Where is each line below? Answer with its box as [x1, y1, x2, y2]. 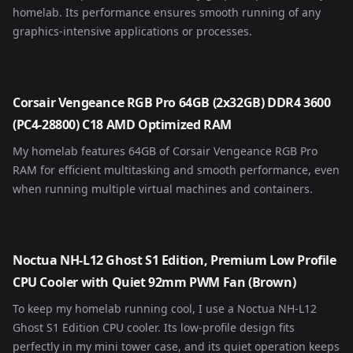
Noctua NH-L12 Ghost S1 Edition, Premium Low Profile [13, 251, 336, 269]
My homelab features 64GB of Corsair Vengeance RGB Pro [13, 143, 318, 158]
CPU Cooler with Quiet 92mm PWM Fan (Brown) [13, 273, 296, 291]
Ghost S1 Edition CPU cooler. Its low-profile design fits [13, 320, 295, 335]
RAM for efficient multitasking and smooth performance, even [13, 162, 340, 177]
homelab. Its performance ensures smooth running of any [13, 5, 321, 20]
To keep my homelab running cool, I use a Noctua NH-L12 [13, 301, 317, 316]
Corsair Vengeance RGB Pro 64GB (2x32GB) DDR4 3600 [13, 94, 331, 111]
